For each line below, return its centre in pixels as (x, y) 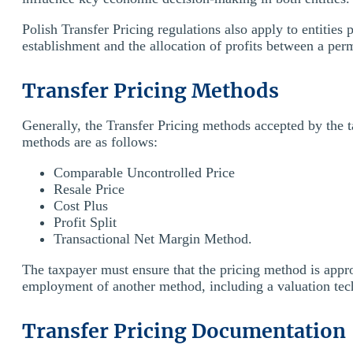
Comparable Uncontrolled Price (144, 172)
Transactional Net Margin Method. (153, 238)
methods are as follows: (90, 141)
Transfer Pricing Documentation (184, 331)
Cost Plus (81, 205)
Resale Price (89, 189)
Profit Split (85, 222)
